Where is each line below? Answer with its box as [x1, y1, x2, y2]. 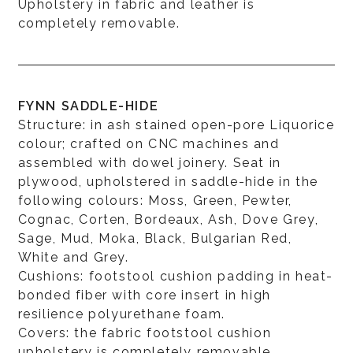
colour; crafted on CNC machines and [17, 136, 280, 151]
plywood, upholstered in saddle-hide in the [17, 173, 318, 189]
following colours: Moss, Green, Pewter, [17, 192, 292, 208]
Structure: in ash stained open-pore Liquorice [17, 117, 335, 132]
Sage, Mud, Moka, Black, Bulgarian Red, [17, 230, 292, 246]
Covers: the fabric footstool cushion [17, 325, 272, 340]
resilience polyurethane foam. [17, 306, 225, 321]
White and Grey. [17, 249, 129, 265]
